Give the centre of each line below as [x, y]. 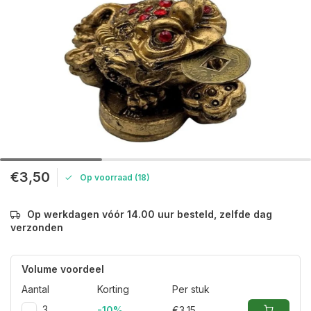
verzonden [37, 227]
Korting [113, 289]
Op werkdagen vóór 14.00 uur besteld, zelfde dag [150, 214]
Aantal [35, 289]
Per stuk [191, 289]
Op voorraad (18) [115, 177]
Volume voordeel [63, 269]
